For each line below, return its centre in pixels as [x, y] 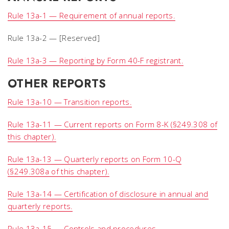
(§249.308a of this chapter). [59, 171]
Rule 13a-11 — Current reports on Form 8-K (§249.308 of [113, 124]
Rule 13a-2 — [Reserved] [54, 38]
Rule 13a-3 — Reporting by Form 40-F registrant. [96, 60]
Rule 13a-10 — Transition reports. [70, 102]
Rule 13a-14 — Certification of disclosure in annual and [108, 194]
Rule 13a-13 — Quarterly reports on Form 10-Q [95, 159]
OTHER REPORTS [57, 83]
